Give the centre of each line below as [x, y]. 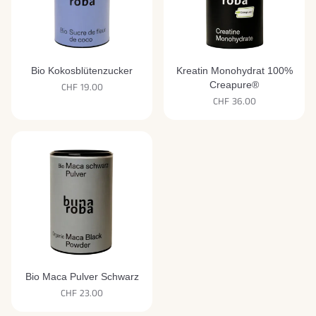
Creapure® [234, 85]
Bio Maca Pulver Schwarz [82, 277]
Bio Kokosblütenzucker [82, 71]
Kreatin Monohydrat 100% [234, 71]
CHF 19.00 [82, 88]
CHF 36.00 [234, 102]
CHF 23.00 [82, 294]
